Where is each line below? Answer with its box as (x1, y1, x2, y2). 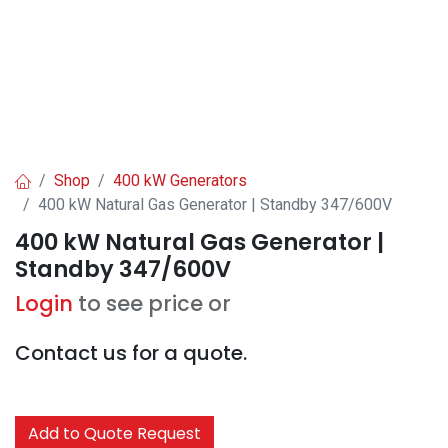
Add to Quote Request (28, 422, 201, 445)
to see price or (78, 289, 231, 318)
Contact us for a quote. (15, 339, 247, 367)
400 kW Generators (113, 171, 247, 190)
